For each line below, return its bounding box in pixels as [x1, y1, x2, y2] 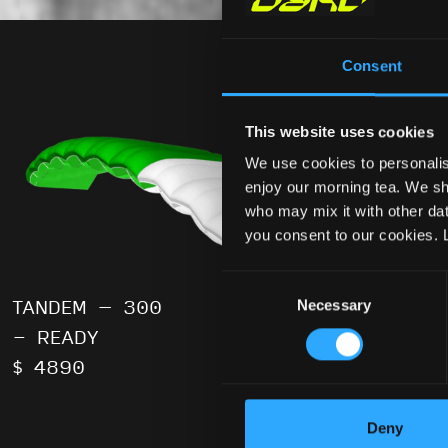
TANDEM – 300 [12, 297, 162, 320]
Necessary [297, 296, 371, 314]
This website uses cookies [244, 122, 434, 140]
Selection [221, 296, 282, 314]
